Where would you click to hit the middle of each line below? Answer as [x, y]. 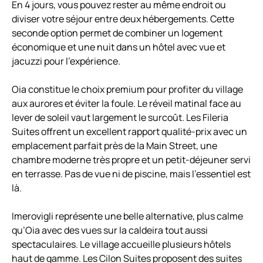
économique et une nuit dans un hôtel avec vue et [119, 47]
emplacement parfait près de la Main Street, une [114, 146]
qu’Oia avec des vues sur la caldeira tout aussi [110, 230]
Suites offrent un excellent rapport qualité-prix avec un [129, 132]
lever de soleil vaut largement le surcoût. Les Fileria [120, 118]
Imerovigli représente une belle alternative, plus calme [127, 216]
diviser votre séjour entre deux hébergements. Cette [123, 19]
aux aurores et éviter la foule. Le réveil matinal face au [127, 104]
